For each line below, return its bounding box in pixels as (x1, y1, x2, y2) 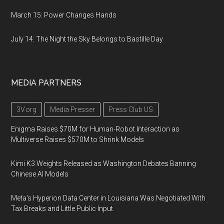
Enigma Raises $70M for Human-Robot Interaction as (11, 125, 180, 133)
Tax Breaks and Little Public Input (11, 204, 113, 212)
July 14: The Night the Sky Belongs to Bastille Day (11, 35, 163, 43)
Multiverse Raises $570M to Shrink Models (11, 135, 144, 143)
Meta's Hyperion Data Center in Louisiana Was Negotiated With (11, 194, 206, 202)
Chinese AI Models (11, 170, 69, 178)
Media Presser (50, 105, 95, 113)
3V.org (16, 105, 37, 113)
